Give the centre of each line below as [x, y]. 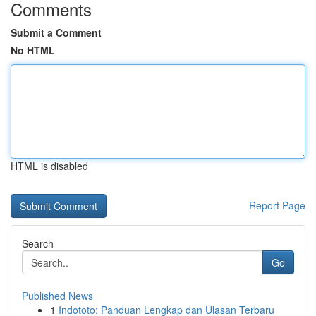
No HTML [33, 50]
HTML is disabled [49, 166]
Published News [57, 296]
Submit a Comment [56, 32]
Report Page [277, 205]
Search [38, 243]
